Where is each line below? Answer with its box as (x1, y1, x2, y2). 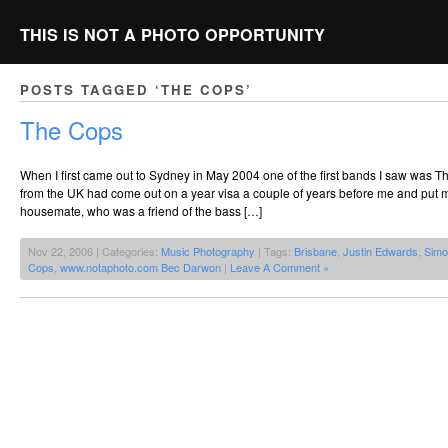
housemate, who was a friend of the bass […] (20, 202, 262, 220)
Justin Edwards (343, 243, 418, 260)
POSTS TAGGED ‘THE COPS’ (20, 80, 252, 100)
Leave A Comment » (230, 259, 329, 276)
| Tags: (255, 243, 294, 260)
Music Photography (161, 243, 255, 260)
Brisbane (294, 243, 337, 260)
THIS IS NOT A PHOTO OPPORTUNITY (20, 23, 325, 46)
